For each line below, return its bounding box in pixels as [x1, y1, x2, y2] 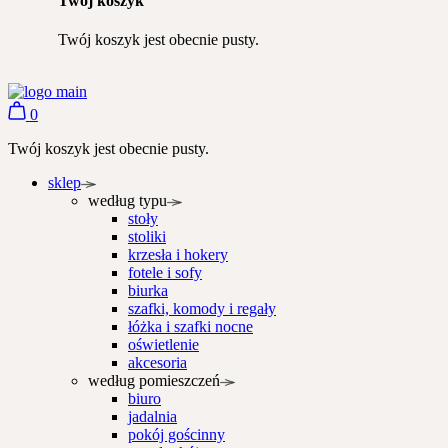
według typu [88, 192, 167, 210]
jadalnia [128, 408, 177, 426]
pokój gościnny [128, 426, 225, 444]
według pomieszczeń [88, 372, 220, 390]
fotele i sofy [128, 264, 202, 282]
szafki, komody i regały [128, 300, 276, 318]
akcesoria [128, 354, 187, 372]
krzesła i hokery [128, 246, 228, 264]
